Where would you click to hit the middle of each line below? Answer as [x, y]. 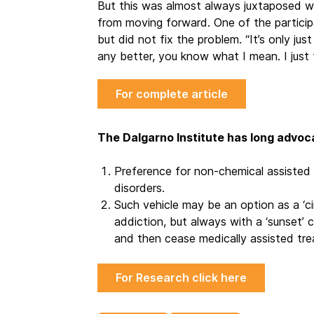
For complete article [171, 94]
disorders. [139, 187]
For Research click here [181, 278]
